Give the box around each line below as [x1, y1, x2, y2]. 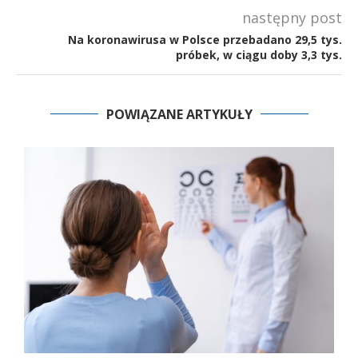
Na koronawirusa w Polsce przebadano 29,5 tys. [68, 31, 342, 47]
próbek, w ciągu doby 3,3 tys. [176, 46, 342, 62]
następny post [242, 7, 342, 27]
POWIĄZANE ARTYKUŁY [105, 105, 253, 123]
